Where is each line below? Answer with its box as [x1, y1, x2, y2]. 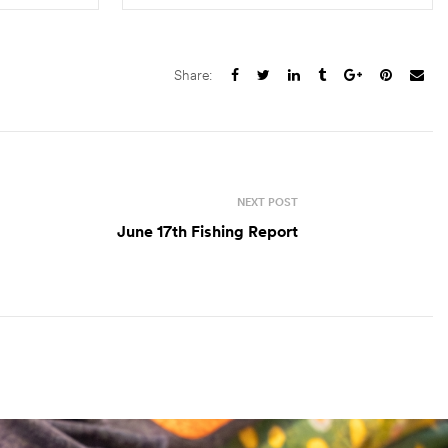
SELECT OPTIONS [243, 26, 337, 41]
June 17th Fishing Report [117, 220, 298, 241]
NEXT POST [237, 194, 298, 209]
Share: [174, 66, 212, 85]
